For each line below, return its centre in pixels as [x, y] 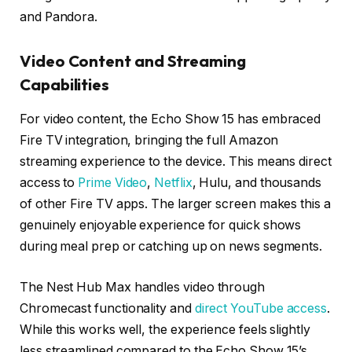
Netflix [173, 183]
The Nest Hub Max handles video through [142, 287]
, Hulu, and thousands [257, 183]
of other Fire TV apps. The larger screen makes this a [175, 204]
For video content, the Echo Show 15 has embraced [170, 119]
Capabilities [65, 84]
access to [49, 183]
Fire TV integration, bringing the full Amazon [149, 141]
